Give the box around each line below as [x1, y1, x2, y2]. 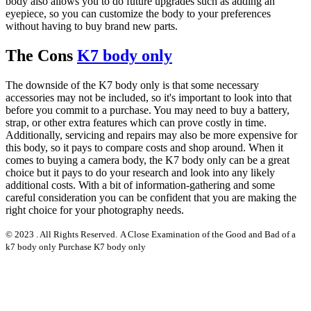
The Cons [6, 46, 77, 65]
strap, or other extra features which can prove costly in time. [6, 116, 267, 128]
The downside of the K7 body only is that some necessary [6, 78, 259, 91]
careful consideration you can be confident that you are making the [6, 191, 296, 203]
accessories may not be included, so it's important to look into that [6, 91, 292, 103]
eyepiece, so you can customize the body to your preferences [6, 7, 271, 19]
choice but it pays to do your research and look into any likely [6, 166, 275, 178]
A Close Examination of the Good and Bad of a [120, 228, 296, 239]
